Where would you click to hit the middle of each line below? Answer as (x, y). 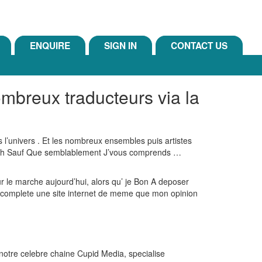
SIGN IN (120, 46)
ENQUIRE (50, 46)
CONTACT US (199, 46)
